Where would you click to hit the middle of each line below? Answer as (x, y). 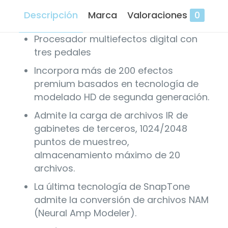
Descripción (51, 15)
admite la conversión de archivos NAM (121, 199)
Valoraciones (157, 15)
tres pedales (62, 52)
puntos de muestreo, (81, 141)
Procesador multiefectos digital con (116, 39)
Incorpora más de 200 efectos (103, 70)
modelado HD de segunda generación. (121, 97)
